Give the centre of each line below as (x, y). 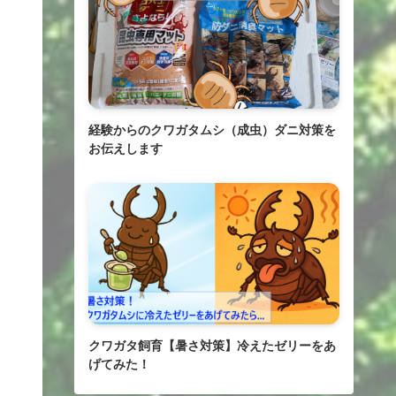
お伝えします (126, 148)
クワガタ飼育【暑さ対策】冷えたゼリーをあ (212, 345)
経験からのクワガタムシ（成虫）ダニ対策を (212, 130)
